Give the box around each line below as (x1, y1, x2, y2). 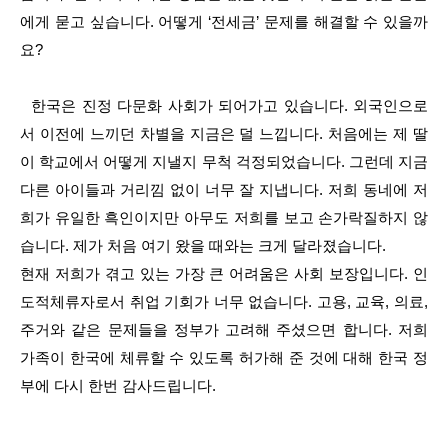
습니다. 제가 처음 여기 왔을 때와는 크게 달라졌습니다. (20, 237, 390, 254)
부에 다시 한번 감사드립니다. (20, 377, 216, 394)
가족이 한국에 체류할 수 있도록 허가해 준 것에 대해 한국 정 (20, 349, 428, 366)
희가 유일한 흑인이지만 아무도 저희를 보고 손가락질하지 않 (20, 209, 428, 226)
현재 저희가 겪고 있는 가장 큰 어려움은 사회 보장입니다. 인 (20, 265, 428, 282)
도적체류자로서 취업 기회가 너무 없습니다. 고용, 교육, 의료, (20, 293, 428, 310)
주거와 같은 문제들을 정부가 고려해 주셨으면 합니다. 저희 (20, 321, 428, 338)
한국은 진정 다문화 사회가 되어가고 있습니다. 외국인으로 (20, 97, 428, 114)
